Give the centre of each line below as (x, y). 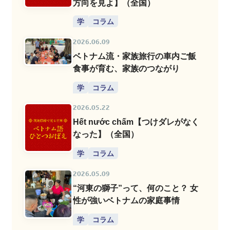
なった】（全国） (106, 134)
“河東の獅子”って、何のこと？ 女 (136, 188)
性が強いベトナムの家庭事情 (127, 200)
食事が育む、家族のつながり (127, 68)
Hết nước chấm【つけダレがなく (136, 122)
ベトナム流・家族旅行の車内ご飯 (135, 56)
